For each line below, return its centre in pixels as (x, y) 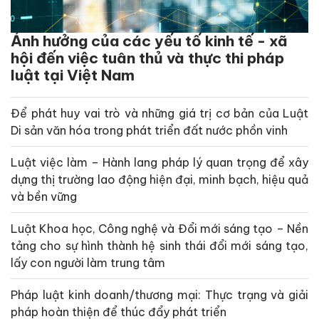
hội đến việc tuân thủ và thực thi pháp (147, 58)
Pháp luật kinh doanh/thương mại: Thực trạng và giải (159, 295)
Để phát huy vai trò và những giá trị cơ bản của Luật (159, 114)
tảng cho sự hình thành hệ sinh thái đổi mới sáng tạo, (159, 246)
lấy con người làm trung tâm (88, 263)
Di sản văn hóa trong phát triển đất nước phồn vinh (149, 131)
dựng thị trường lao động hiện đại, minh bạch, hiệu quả (159, 180)
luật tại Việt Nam (73, 75)
